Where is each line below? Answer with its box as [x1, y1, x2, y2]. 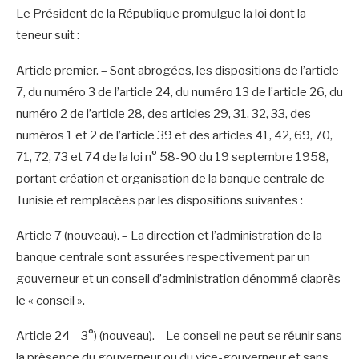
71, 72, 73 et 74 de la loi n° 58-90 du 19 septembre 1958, [16, 149, 329, 164]
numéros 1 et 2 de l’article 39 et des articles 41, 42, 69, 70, [16, 127, 333, 143]
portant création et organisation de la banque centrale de [16, 171, 325, 186]
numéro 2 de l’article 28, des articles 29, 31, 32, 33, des [16, 106, 311, 121]
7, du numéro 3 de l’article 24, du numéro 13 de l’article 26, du [16, 84, 343, 99]
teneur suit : [16, 27, 79, 42]
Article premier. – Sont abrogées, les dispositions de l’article [16, 63, 339, 78]
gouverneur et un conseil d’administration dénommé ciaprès [16, 271, 341, 286]
